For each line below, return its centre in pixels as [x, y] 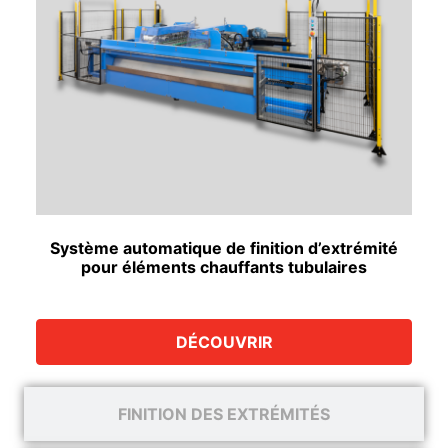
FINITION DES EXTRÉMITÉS [224, 413]
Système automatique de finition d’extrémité [224, 247]
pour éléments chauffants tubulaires [224, 266]
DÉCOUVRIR [224, 341]
